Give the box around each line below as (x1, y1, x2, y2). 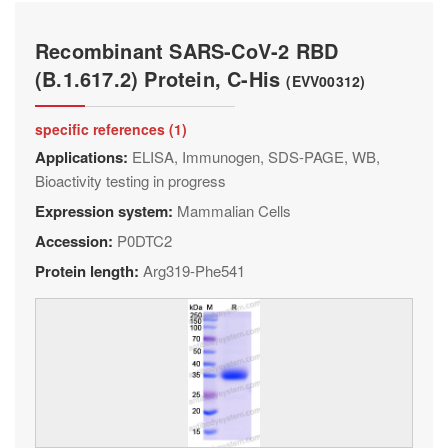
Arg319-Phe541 (143, 260, 245, 281)
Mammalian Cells (177, 200, 291, 221)
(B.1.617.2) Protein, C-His (35, 64, 287, 93)
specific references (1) (35, 119, 187, 139)
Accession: (35, 230, 117, 252)
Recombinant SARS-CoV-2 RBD (35, 36, 339, 65)
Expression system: (35, 200, 177, 222)
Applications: (35, 146, 132, 168)
